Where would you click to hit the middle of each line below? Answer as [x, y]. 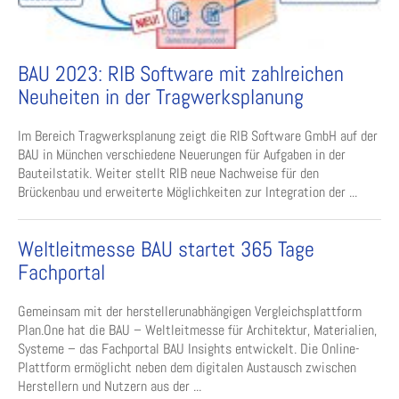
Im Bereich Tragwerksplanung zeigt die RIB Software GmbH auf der [198, 136]
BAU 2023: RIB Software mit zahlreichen [181, 74]
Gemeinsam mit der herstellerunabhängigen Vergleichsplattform [190, 312]
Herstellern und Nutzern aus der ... [110, 387]
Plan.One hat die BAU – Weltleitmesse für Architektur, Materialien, [197, 330]
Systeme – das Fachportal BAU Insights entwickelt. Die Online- [189, 349]
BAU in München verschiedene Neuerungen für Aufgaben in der [182, 155]
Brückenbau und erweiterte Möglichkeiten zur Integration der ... [187, 192]
